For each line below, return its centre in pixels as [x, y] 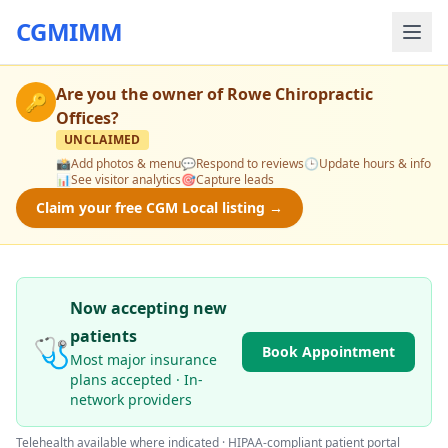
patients [103, 336]
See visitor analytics [126, 179]
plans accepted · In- [136, 379]
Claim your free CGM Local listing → [159, 207]
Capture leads [235, 179]
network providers [131, 399]
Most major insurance [143, 359]
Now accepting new [148, 308]
